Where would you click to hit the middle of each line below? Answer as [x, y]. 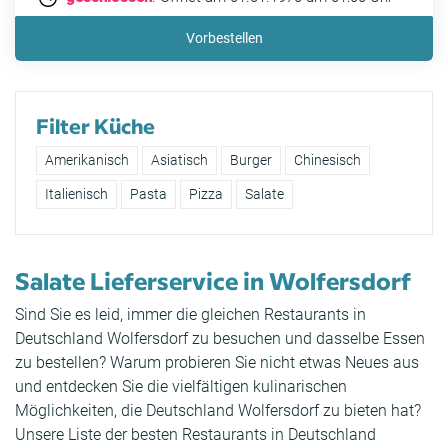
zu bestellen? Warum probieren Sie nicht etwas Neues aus [217, 363]
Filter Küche [95, 125]
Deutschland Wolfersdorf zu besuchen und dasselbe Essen [220, 339]
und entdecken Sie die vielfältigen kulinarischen [181, 387]
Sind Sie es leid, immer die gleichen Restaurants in [190, 315]
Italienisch [76, 194]
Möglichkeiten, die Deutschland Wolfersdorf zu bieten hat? [218, 411]
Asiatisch [179, 160]
